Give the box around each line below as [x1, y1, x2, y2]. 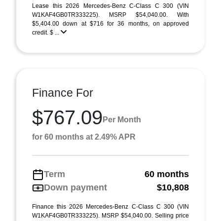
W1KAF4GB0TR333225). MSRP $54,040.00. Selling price [32, 212, 189, 219]
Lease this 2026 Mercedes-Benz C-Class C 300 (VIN [32, 2, 189, 9]
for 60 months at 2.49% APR [32, 133, 136, 141]
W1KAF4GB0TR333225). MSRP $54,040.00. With [32, 11, 189, 18]
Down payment [44, 183, 107, 192]
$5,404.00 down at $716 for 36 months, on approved [32, 20, 189, 27]
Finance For [32, 86, 93, 99]
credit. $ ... [32, 29, 61, 36]
